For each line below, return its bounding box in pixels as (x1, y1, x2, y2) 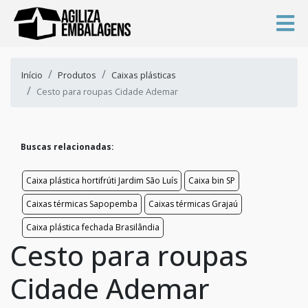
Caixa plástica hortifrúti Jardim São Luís (26, 174, 177, 186)
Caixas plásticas (111, 68, 176, 81)
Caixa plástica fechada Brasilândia (26, 221, 159, 233)
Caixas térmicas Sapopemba (26, 197, 137, 210)
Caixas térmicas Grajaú (148, 197, 238, 210)
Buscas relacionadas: (21, 140, 114, 153)
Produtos (58, 68, 96, 81)
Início (21, 68, 43, 81)
